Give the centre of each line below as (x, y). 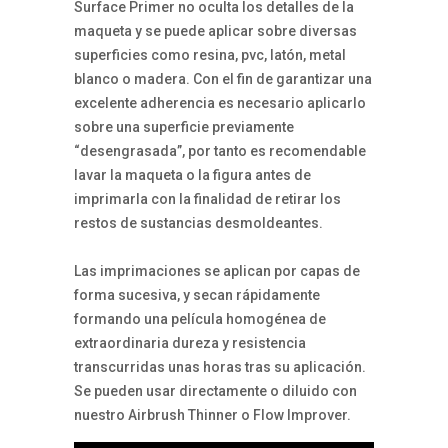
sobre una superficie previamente (184, 126)
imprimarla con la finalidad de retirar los (207, 198)
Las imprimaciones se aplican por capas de (217, 270)
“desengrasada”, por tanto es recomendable (220, 150)
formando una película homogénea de (200, 318)
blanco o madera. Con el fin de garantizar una (223, 78)
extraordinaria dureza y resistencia (190, 342)
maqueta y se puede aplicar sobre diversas (215, 30)
